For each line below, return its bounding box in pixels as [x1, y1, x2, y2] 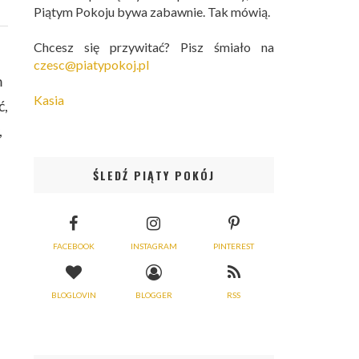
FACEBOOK [52, 240, 95, 251]
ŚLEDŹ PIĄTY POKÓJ [93, 167, 215, 184]
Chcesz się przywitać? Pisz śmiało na [34, 39, 274, 55]
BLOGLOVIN [50, 289, 96, 300]
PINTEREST [213, 240, 255, 251]
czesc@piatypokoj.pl [34, 57, 149, 73]
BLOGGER [135, 289, 172, 300]
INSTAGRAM [130, 240, 177, 251]
